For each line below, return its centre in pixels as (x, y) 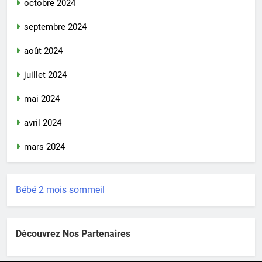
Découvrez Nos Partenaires (73, 234)
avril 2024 (43, 123)
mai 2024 (42, 99)
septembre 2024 (55, 27)
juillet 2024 (45, 75)
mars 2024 (44, 147)
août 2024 (43, 51)
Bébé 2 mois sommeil (60, 190)
